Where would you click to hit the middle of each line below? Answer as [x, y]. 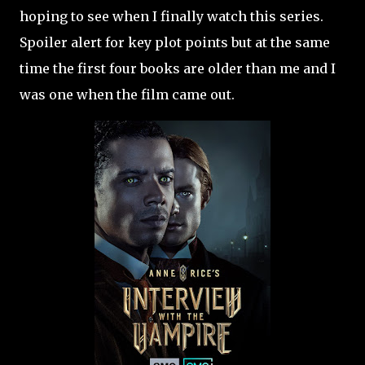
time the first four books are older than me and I [178, 68]
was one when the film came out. [127, 95]
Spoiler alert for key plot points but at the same [175, 42]
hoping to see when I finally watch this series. [172, 16]
